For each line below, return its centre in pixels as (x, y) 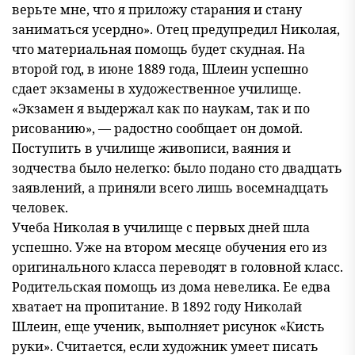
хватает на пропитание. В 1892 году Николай (157, 307)
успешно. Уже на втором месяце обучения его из (170, 247)
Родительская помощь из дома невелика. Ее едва (171, 287)
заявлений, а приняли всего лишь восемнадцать (170, 188)
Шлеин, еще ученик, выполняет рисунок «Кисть (168, 326)
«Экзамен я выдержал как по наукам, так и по (161, 109)
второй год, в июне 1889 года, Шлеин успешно (160, 69)
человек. (40, 208)
